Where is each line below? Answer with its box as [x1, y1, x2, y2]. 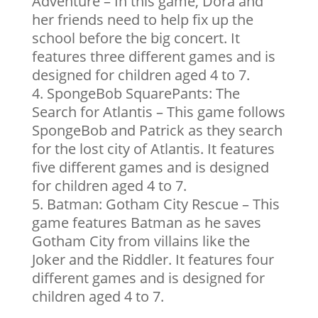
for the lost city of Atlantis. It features [31, 139, 275, 158]
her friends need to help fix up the [31, 10, 253, 29]
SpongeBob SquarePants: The [46, 84, 240, 103]
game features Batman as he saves [31, 213, 261, 232]
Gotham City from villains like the [31, 231, 250, 251]
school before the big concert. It [31, 28, 240, 48]
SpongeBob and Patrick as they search [31, 121, 283, 140]
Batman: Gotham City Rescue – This [46, 194, 280, 214]
